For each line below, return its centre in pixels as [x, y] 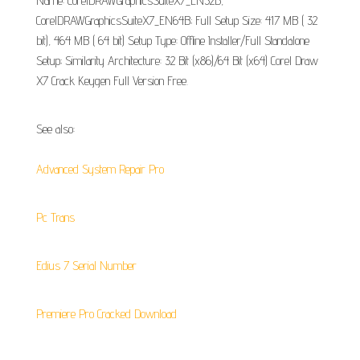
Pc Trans [55, 217]
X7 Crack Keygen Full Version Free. [112, 81]
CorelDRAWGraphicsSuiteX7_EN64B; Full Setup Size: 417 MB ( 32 [177, 20]
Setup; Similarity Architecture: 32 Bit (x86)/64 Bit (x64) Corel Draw [177, 61]
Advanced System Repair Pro [100, 169]
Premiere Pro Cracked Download [106, 314]
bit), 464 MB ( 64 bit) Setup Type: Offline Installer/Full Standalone [173, 41]
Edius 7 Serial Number [86, 266]
